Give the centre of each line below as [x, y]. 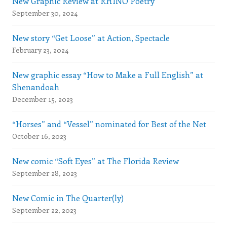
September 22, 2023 [44, 210]
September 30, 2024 [45, 13]
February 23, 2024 [40, 50]
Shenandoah [36, 87]
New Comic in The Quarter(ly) [68, 198]
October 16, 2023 [39, 136]
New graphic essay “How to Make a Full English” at [108, 74]
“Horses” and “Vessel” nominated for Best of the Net [109, 124]
